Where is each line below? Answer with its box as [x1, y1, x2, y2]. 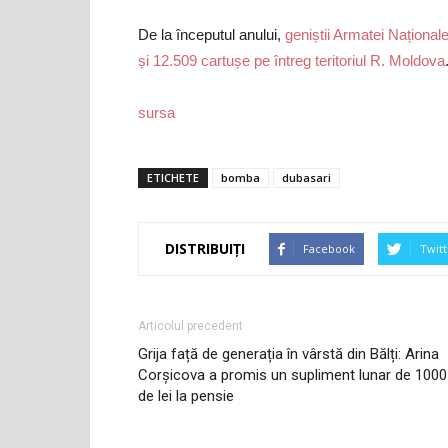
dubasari [282, 169, 331, 185]
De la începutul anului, [138, 25, 285, 43]
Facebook [303, 240, 355, 256]
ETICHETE [147, 169, 199, 185]
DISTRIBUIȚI [165, 239, 245, 259]
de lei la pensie [138, 386, 234, 405]
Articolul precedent [138, 318, 243, 333]
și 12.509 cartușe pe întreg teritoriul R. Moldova [138, 51, 445, 69]
